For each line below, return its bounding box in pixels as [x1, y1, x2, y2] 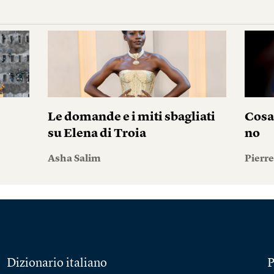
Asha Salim [47, 154, 101, 165]
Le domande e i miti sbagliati [47, 111, 215, 124]
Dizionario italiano [6, 257, 107, 270]
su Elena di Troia [47, 128, 146, 141]
